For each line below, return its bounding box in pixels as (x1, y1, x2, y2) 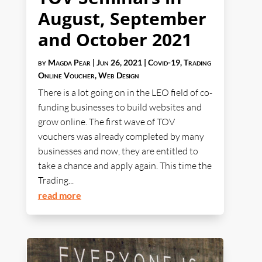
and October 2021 (37, 27, 192, 52)
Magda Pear (47, 57, 91, 68)
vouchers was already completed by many (37, 130, 204, 143)
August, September (37, 6, 206, 31)
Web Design (98, 70, 139, 81)
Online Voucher (37, 70, 95, 81)
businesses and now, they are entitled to (37, 145, 198, 157)
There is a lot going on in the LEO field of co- (37, 87, 212, 99)
